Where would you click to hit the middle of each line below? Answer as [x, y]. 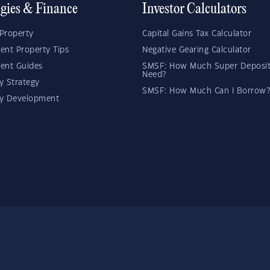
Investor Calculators [194, 10]
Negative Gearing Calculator [197, 50]
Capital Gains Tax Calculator [197, 34]
